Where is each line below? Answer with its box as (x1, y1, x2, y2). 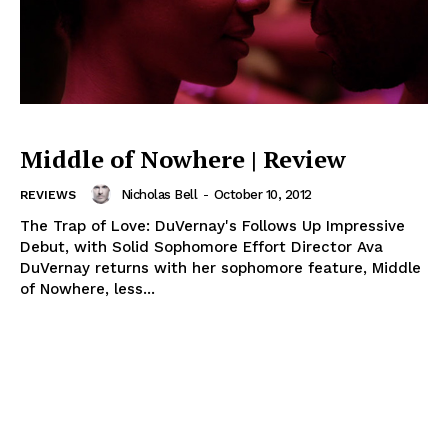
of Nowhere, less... (20, 280, 155, 299)
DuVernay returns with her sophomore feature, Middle (20, 259, 421, 278)
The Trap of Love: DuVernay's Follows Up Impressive (20, 217, 405, 236)
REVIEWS (20, 188, 76, 203)
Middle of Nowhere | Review (20, 143, 346, 176)
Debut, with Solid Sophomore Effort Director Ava (20, 238, 383, 257)
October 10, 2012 (213, 186, 312, 202)
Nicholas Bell (120, 186, 197, 202)
